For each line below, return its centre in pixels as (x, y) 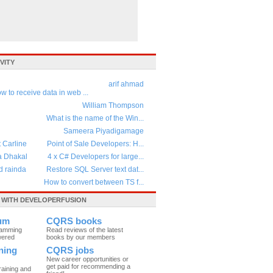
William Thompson (113, 105)
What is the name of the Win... (95, 118)
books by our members (81, 237)
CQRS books (74, 221)
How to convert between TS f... (94, 182)
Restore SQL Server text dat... (95, 169)
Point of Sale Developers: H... (95, 144)
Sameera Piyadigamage (104, 131)
